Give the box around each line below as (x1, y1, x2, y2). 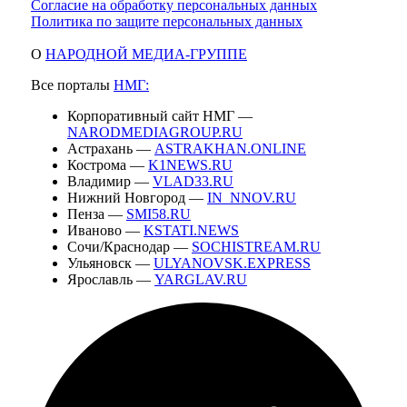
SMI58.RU (126, 206, 191, 223)
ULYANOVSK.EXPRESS (154, 255, 311, 272)
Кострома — (67, 157, 148, 174)
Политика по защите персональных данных (31, 14, 303, 30)
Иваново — (67, 223, 144, 239)
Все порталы (31, 77, 114, 94)
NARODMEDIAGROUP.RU (67, 124, 243, 141)
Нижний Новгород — (67, 190, 207, 206)
